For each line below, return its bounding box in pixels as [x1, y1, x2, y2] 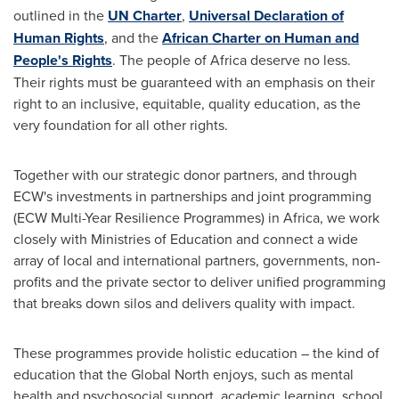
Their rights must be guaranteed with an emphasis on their [13, 72, 375, 93]
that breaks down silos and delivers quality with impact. [13, 293, 355, 313]
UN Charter [108, 5, 182, 27]
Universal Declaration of [189, 5, 344, 27]
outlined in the [13, 5, 108, 26]
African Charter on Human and [162, 28, 359, 49]
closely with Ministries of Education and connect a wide [13, 229, 358, 249]
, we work [320, 208, 379, 228]
